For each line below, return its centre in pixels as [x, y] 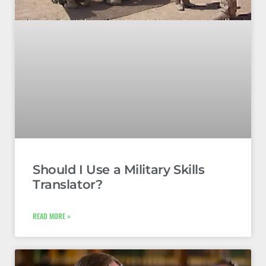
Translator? [68, 184]
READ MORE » [52, 216]
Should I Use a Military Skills [119, 169]
